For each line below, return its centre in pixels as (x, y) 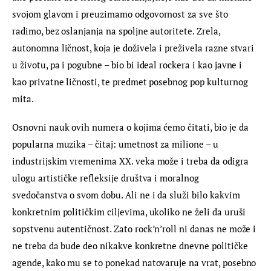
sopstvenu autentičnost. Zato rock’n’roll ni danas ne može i (135, 229)
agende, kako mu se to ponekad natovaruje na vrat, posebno (135, 263)
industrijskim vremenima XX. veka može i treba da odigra (132, 161)
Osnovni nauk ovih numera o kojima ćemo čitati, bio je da (132, 127)
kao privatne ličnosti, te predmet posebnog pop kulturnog (131, 81)
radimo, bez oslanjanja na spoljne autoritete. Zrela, (117, 31)
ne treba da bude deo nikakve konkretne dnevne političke (131, 246)
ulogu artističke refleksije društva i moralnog (107, 178)
